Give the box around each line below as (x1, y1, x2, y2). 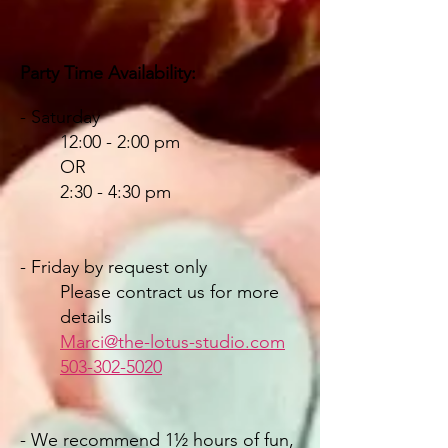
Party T (20, 62, 74, 84)
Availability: (108, 62, 196, 84)
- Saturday (20, 106, 105, 128)
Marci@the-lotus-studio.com (60, 331, 285, 353)
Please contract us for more (60, 281, 279, 303)
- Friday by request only (20, 256, 207, 278)
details (60, 306, 112, 328)
